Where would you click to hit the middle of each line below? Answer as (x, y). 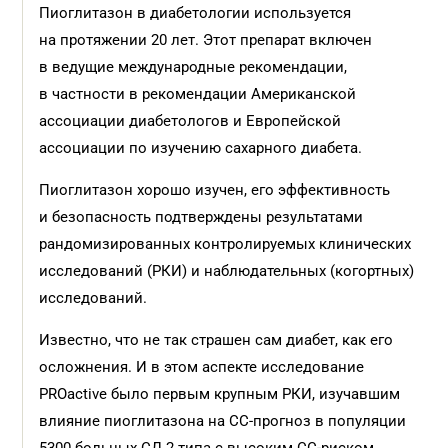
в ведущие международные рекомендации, (193, 67)
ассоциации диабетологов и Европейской (190, 121)
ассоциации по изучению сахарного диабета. (201, 148)
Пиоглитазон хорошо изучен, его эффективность (215, 190)
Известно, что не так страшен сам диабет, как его (216, 340)
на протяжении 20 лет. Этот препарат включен (206, 40)
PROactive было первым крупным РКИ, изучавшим (220, 394)
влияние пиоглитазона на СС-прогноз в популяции (223, 421)
